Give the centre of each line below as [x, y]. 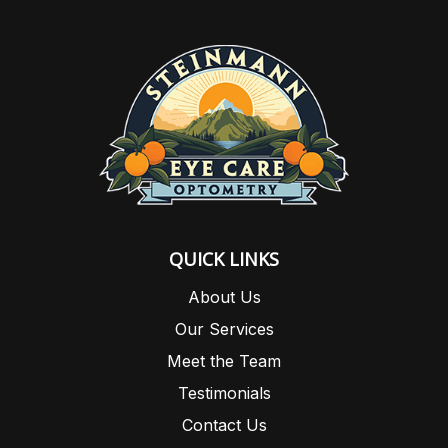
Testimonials [224, 392]
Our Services [224, 328]
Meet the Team [224, 360]
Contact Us [224, 424]
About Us [224, 296]
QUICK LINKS [224, 258]
